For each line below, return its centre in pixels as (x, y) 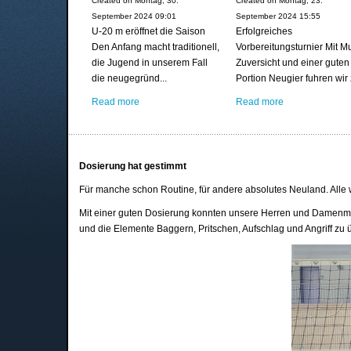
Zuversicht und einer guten (292, 62)
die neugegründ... (129, 78)
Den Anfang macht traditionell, (156, 47)
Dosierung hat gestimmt (133, 166)
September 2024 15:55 (278, 16)
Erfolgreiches (264, 31)
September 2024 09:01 (134, 16)
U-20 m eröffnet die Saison (148, 31)
